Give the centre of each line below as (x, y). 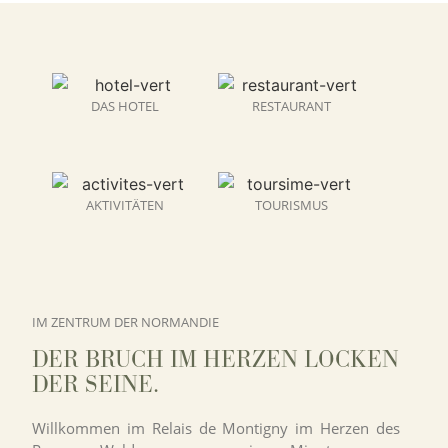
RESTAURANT (291, 105)
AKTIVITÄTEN (125, 204)
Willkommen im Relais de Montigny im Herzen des (216, 427)
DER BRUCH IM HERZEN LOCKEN (215, 358)
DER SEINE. (95, 383)
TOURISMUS (291, 204)
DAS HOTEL (125, 105)
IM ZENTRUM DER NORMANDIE (125, 322)
